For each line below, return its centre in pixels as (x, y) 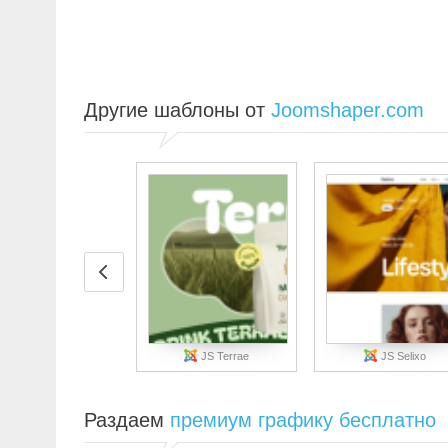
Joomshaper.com (347, 110)
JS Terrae (223, 356)
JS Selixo (401, 356)
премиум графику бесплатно (303, 420)
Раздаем (127, 420)
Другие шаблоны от (177, 110)
